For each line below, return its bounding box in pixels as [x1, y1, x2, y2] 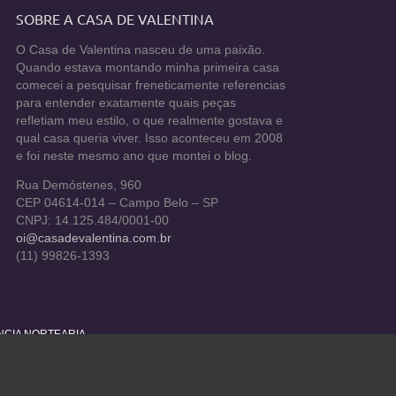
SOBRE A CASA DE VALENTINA [16, 10, 215, 28]
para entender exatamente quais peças [16, 95, 237, 110]
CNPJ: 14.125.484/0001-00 [16, 214, 170, 228]
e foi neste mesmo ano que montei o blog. [16, 148, 253, 163]
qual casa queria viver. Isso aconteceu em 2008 [16, 131, 284, 145]
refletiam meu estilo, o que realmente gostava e [16, 113, 284, 127]
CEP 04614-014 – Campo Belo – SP [16, 196, 219, 210]
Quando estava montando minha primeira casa [16, 60, 280, 74]
